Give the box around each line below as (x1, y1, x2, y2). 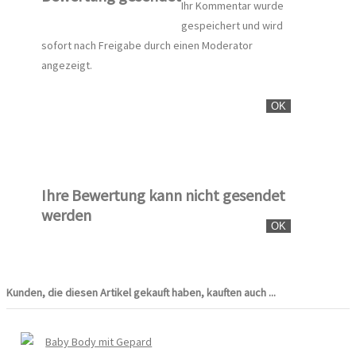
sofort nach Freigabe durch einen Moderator (41, 38, 253, 53)
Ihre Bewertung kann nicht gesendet (41, 184, 285, 205)
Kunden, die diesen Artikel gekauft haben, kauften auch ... (6, 284, 276, 300)
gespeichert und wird (181, 18, 283, 33)
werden (41, 204, 91, 225)
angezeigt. (41, 58, 92, 73)
